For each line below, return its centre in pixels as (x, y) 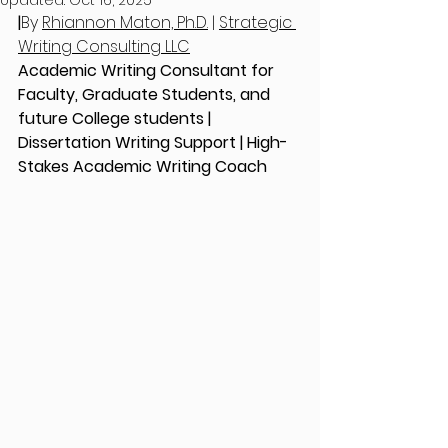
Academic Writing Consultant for (148, 70)
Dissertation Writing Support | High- (153, 142)
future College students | (116, 118)
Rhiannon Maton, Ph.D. (125, 22)
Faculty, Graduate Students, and (146, 94)
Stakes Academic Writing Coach (144, 166)
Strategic (257, 22)
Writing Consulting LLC (104, 46)
